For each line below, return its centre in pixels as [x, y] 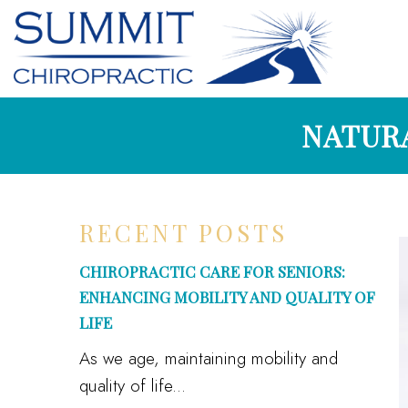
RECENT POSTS [184, 233]
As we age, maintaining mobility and [209, 358]
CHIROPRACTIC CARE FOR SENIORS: [212, 271]
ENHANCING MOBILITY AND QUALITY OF [227, 297]
